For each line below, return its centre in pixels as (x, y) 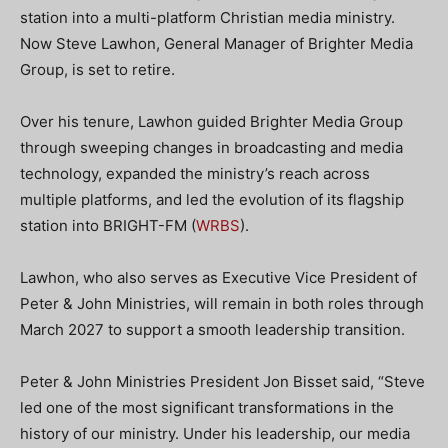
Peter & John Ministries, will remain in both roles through (222, 303)
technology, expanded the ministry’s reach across (195, 173)
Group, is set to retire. (97, 69)
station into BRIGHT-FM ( (108, 225)
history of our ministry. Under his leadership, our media (215, 433)
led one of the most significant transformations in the (207, 407)
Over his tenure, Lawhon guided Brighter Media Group (211, 121)
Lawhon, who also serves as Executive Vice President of (218, 277)
